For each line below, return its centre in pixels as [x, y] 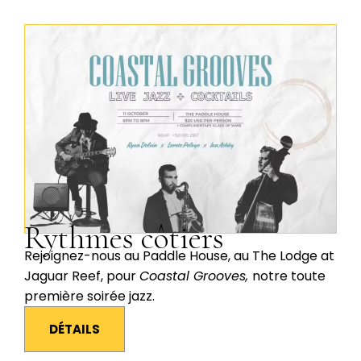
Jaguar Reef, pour [82, 276]
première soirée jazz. [89, 296]
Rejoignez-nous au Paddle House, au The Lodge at [179, 255]
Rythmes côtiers [124, 237]
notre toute [289, 276]
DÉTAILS [75, 329]
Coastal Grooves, [196, 276]
